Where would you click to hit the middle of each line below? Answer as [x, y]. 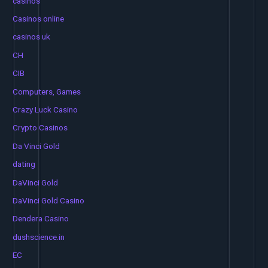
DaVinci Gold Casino [49, 201]
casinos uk [32, 37]
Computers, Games [47, 91]
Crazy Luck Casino [45, 110]
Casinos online [39, 19]
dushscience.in [39, 237]
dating [24, 164]
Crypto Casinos [40, 128]
